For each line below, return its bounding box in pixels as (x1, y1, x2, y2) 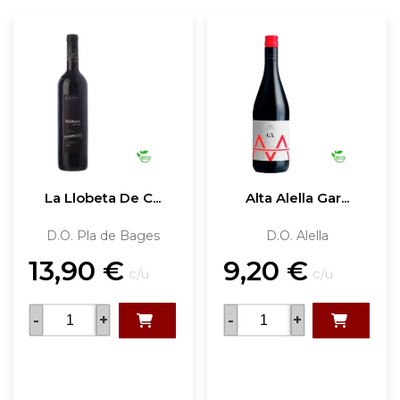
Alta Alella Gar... (245, 188, 349, 206)
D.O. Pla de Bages (46, 228, 160, 245)
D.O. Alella (265, 228, 329, 245)
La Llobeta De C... (45, 188, 162, 206)
